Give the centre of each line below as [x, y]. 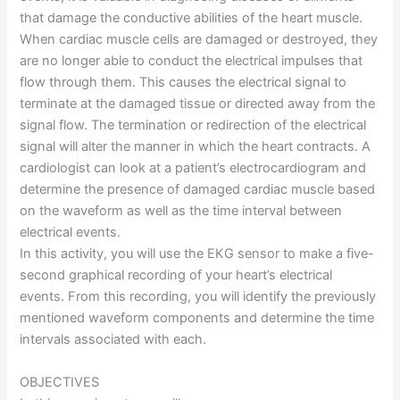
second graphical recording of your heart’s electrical [176, 275]
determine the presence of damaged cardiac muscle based [198, 190]
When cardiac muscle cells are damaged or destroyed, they [199, 40]
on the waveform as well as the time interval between [181, 211]
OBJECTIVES [60, 382]
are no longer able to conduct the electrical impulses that [192, 61]
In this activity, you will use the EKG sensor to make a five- [197, 254]
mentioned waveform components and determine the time [197, 318]
